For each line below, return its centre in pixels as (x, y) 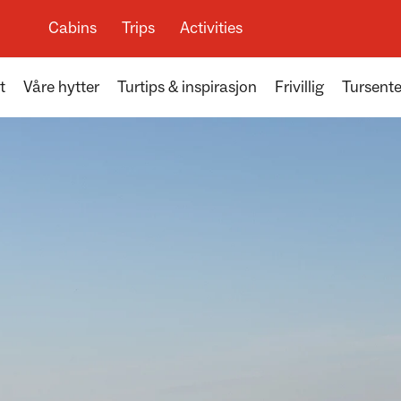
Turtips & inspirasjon (187, 87)
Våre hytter (61, 87)
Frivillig (299, 87)
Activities (211, 28)
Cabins (72, 28)
